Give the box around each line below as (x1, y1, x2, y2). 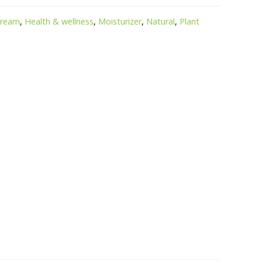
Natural (146, 15, 175, 27)
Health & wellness (25, 15, 94, 27)
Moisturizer (98, 15, 142, 27)
